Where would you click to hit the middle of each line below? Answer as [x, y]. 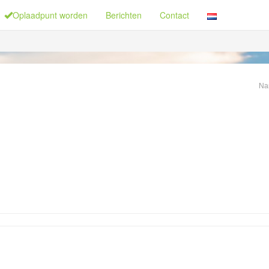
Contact [174, 15]
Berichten [124, 15]
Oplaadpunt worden [50, 15]
